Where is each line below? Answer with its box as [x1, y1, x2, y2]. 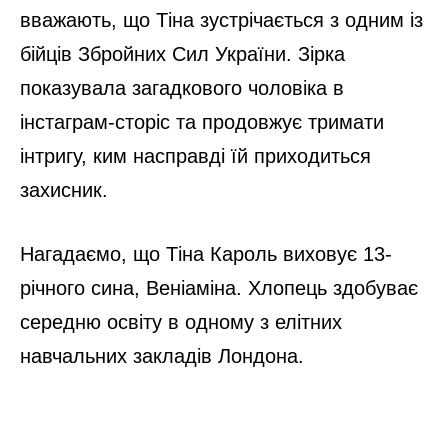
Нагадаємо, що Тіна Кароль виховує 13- [20, 242, 392, 265]
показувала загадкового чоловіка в [20, 76, 344, 99]
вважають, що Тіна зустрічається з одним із [20, 8, 423, 31]
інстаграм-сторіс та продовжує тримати [20, 110, 384, 133]
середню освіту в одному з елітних [20, 310, 342, 333]
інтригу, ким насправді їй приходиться [20, 144, 371, 167]
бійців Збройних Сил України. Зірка [20, 42, 345, 65]
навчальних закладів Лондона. [20, 344, 304, 367]
